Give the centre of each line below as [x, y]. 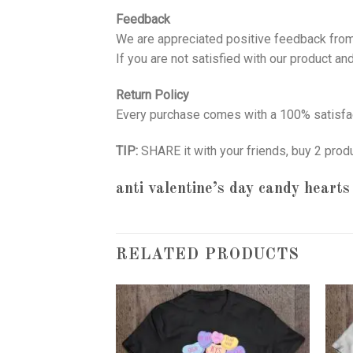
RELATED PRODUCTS [208, 256]
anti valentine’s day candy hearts [233, 190]
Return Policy [152, 95]
